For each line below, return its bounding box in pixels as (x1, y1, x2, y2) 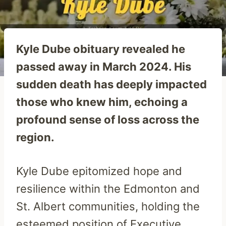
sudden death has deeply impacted (16, 77, 207, 91)
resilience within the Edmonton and (16, 182, 200, 195)
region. (16, 130, 54, 144)
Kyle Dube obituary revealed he (16, 42, 185, 55)
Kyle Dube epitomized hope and (16, 164, 182, 178)
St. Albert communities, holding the (16, 199, 200, 213)
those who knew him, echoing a (16, 95, 188, 108)
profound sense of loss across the (16, 112, 199, 126)
